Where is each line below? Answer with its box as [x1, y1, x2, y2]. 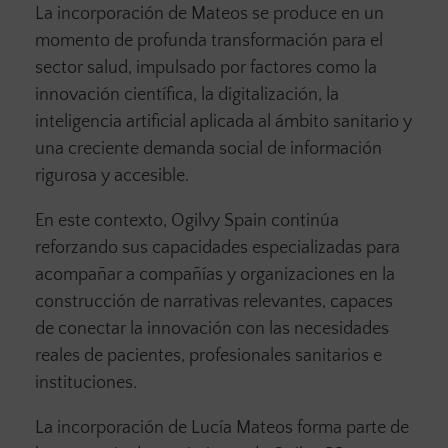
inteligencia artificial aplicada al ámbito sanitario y [35, 112, 412, 133]
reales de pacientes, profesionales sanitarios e [35, 346, 382, 367]
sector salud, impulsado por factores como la [35, 58, 377, 79]
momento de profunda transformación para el [35, 31, 383, 52]
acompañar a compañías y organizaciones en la [35, 265, 395, 286]
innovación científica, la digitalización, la [35, 85, 339, 106]
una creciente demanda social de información [35, 139, 382, 160]
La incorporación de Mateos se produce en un [35, 4, 384, 25]
